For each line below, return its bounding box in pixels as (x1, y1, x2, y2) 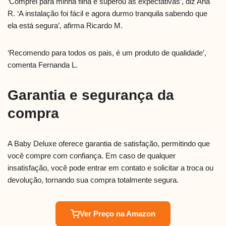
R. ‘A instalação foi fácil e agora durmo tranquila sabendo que (8, 9, 207, 18)
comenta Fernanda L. (8, 61, 78, 70)
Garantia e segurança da (8, 87, 174, 103)
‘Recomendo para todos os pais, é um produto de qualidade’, (8, 48, 206, 58)
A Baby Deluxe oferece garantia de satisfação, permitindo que (8, 139, 210, 148)
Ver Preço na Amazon (80, 209, 155, 218)
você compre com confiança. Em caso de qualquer (8, 151, 176, 160)
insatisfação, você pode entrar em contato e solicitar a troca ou (8, 163, 213, 173)
